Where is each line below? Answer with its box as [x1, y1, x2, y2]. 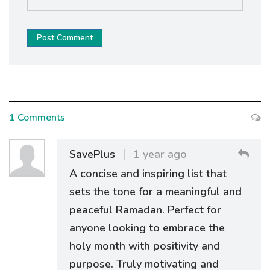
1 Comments [9, 110, 65, 124]
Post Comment [37, 31, 93, 43]
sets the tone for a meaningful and [69, 184, 242, 199]
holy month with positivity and [69, 238, 220, 253]
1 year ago [133, 146, 187, 162]
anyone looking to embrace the [69, 220, 225, 235]
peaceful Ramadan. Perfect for [69, 202, 221, 217]
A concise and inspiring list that [69, 166, 227, 181]
